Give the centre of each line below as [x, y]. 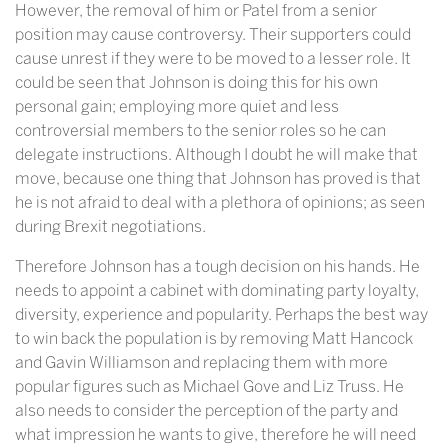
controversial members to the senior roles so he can [200, 131]
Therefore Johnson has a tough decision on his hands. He [217, 267]
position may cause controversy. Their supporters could [213, 35]
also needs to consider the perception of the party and [206, 411]
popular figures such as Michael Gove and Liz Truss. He [209, 387]
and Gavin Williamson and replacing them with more [201, 363]
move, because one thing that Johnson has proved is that [218, 179]
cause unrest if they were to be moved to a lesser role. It [213, 59]
